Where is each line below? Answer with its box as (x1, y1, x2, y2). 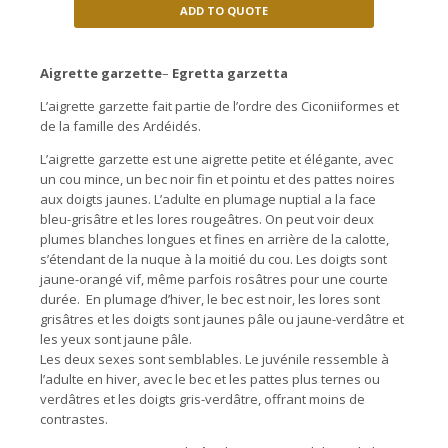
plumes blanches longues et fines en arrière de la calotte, (40, 230, 389, 249)
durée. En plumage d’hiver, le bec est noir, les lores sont (40, 290, 380, 309)
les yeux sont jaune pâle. (40, 330, 192, 349)
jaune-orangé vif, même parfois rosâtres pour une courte (40, 270, 388, 289)
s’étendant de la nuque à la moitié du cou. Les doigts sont (40, 250, 387, 269)
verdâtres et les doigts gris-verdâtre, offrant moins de (40, 390, 365, 409)
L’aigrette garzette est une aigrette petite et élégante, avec (40, 150, 393, 169)
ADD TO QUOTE (180, 3, 268, 19)
